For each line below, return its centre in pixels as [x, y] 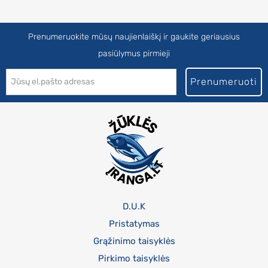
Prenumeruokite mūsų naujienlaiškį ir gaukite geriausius [134, 37]
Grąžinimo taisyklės [134, 241]
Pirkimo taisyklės [134, 258]
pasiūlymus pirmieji [134, 54]
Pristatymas [134, 223]
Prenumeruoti [224, 82]
